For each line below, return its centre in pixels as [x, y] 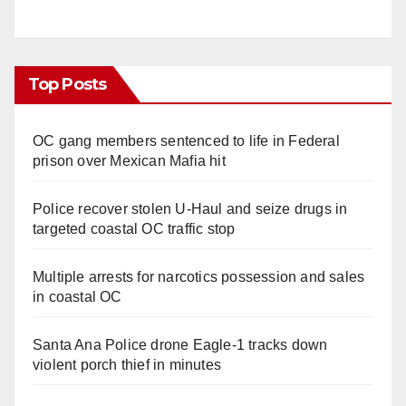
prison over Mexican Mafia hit [129, 160]
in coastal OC [77, 296]
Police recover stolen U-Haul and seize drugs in [190, 208]
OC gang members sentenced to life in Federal [186, 140]
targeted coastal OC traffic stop [134, 228]
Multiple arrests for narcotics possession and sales [199, 276]
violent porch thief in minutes [127, 364]
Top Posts [67, 84]
